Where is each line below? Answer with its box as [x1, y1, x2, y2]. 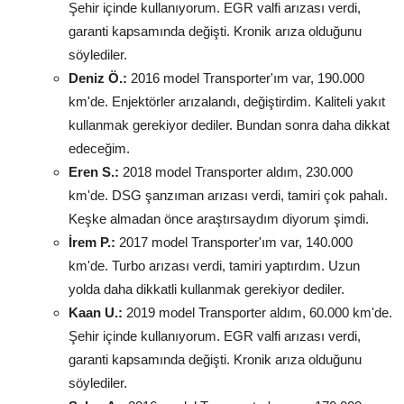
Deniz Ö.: [69, 69, 127, 86]
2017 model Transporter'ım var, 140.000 [115, 234, 353, 250]
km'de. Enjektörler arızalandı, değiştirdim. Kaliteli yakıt [69, 93, 385, 109]
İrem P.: [69, 234, 115, 250]
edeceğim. [69, 140, 130, 156]
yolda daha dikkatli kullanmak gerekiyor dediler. [69, 280, 344, 297]
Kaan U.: [69, 304, 123, 320]
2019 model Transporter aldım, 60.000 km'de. [123, 304, 392, 320]
